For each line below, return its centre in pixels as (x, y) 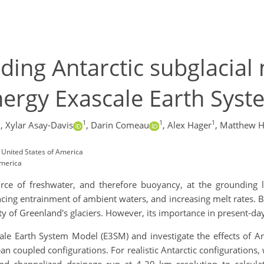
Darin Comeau (120, 125)
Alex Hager (189, 125)
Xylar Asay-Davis (39, 125)
